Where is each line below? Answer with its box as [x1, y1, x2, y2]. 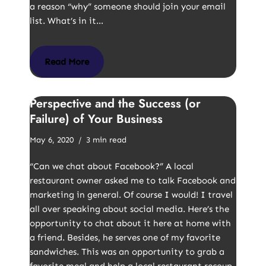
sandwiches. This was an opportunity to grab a [30, 246, 224, 257]
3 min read [86, 135, 126, 145]
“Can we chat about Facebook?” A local [30, 161, 194, 172]
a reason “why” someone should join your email [30, 1, 226, 12]
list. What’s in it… [30, 15, 106, 26]
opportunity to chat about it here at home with [30, 218, 231, 229]
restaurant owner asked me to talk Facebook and [30, 175, 236, 186]
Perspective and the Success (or [30, 95, 201, 112]
